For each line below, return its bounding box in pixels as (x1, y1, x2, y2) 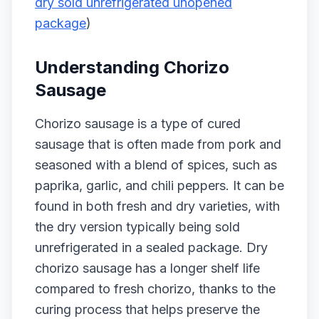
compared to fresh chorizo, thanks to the (35, 281, 276, 296)
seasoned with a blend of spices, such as (35, 157, 277, 172)
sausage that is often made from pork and (35, 137, 281, 152)
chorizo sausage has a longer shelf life (35, 261, 260, 276)
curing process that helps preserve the (35, 302, 260, 317)
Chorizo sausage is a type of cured (35, 116, 241, 131)
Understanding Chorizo (35, 57, 229, 78)
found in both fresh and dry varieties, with (35, 199, 280, 214)
